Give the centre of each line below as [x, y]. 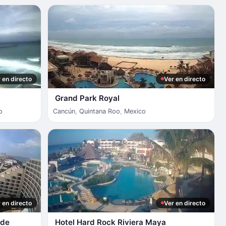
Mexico [135, 111]
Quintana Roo [99, 111]
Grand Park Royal [87, 98]
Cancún [64, 111]
